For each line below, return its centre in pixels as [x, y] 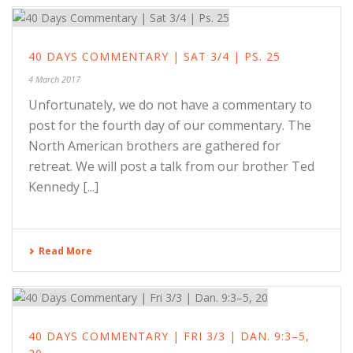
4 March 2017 [54, 79]
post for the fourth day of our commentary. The [170, 125]
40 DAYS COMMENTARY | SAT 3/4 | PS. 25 [154, 56]
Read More [65, 251]
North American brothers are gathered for [154, 145]
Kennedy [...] [63, 186]
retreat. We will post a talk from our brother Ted [171, 166]
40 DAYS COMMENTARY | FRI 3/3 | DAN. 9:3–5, [169, 336]
